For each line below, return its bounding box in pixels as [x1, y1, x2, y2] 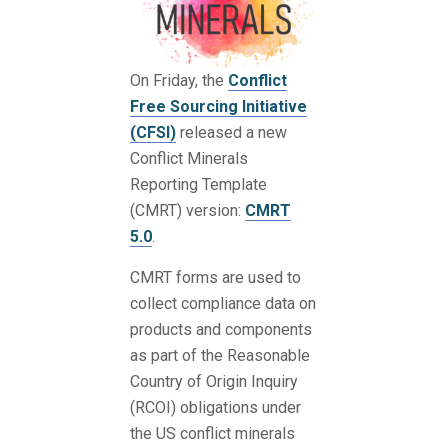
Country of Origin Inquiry [130, 372, 298, 392]
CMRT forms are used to [130, 268, 301, 288]
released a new [176, 123, 287, 143]
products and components [130, 320, 312, 340]
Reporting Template [130, 175, 267, 195]
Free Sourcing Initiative [130, 97, 307, 117]
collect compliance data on [130, 294, 316, 314]
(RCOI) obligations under [130, 398, 301, 418]
